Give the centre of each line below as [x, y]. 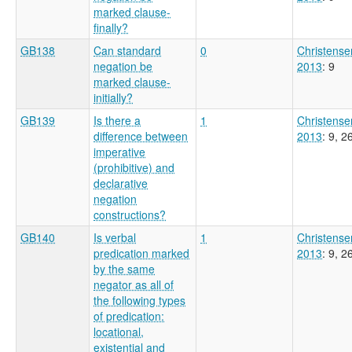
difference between [141, 136]
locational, [119, 331]
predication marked [141, 253]
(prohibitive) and [134, 167]
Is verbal [115, 237]
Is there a [117, 120]
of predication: [129, 315]
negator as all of [134, 284]
